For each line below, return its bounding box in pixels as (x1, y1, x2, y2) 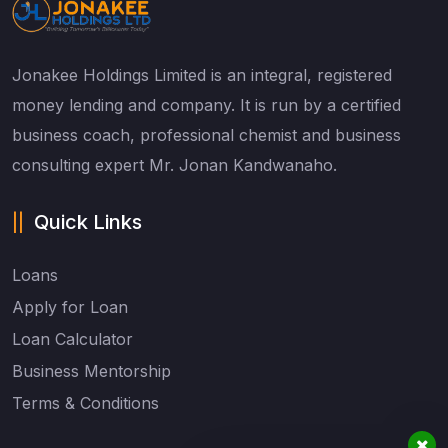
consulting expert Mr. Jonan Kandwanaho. (12, 155, 337, 176)
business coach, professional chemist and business (12, 125, 401, 146)
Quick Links (34, 210, 142, 235)
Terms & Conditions (12, 393, 159, 414)
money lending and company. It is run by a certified (12, 95, 401, 116)
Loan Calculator (12, 329, 133, 350)
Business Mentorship (12, 361, 171, 382)
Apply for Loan (12, 297, 128, 318)
